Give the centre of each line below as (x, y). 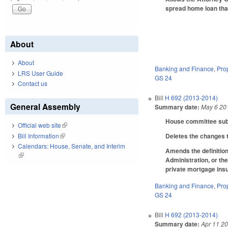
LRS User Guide (40, 73)
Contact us (33, 83)
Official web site (39, 125)
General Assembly (45, 107)
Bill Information (38, 135)
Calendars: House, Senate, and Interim (72, 146)
